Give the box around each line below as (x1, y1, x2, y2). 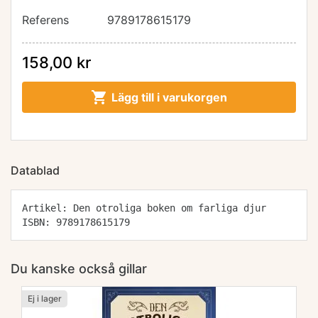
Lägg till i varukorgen (111, 90, 227, 104)
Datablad (11, 163, 60, 177)
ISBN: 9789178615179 (22, 216, 130, 228)
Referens (22, 13, 69, 27)
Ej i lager (28, 293, 62, 304)
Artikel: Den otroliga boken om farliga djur (22, 202, 266, 214)
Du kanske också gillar (11, 261, 147, 276)
